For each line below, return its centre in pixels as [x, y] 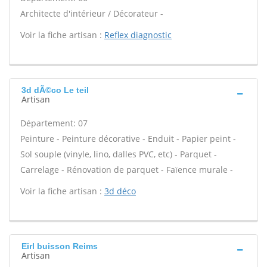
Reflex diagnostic [138, 35]
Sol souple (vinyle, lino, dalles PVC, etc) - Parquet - [119, 154]
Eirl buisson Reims [60, 246]
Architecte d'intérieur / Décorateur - [92, 13]
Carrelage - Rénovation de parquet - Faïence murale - [127, 170]
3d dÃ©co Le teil [55, 90]
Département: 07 [54, 123]
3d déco [120, 191]
